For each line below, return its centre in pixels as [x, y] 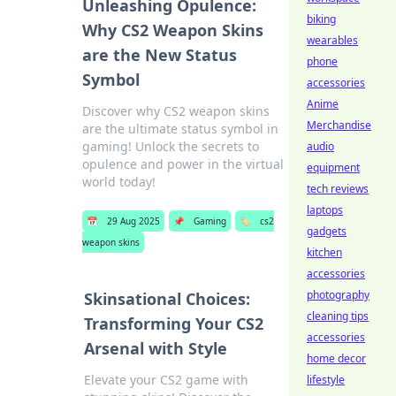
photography [338, 295]
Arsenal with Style [155, 348]
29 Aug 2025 [133, 221]
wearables [332, 40]
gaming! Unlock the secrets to [170, 146]
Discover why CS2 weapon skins [175, 111]
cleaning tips [338, 316]
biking [321, 19]
